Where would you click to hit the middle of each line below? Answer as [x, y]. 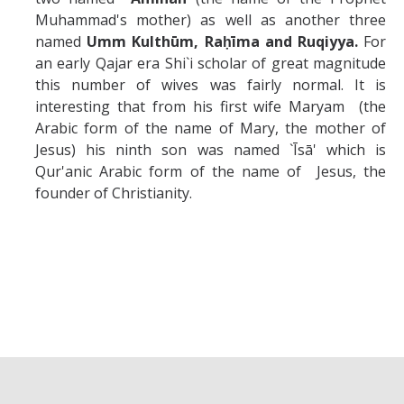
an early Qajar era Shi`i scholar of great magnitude [211, 63]
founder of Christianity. [114, 193]
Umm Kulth [129, 41]
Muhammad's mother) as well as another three [211, 19]
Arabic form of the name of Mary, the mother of [211, 128]
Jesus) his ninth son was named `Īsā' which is [211, 149]
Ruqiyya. [331, 41]
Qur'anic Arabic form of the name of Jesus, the [211, 171]
